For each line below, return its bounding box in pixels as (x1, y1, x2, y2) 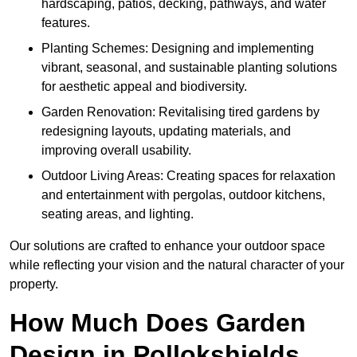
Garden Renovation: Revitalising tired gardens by (41, 105, 320, 120)
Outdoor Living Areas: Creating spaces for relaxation (41, 169, 335, 183)
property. (10, 277, 58, 292)
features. (41, 16, 90, 30)
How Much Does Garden (10, 308, 306, 338)
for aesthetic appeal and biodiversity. (41, 80, 247, 94)
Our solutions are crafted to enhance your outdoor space (10, 239, 325, 253)
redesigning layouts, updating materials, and (41, 124, 291, 139)
